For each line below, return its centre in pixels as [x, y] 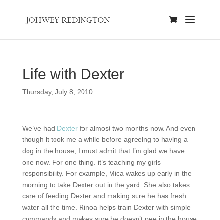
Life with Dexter [73, 74]
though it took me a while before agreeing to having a [105, 139]
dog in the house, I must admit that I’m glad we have [103, 151]
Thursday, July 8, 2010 [57, 92]
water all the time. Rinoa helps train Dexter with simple [106, 207]
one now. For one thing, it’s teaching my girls [91, 162]
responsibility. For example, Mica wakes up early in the [107, 173]
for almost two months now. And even [136, 128]
